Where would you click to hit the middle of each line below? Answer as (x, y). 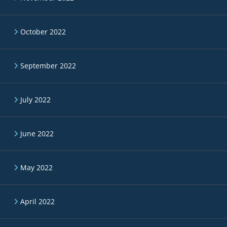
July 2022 (35, 100)
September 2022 (48, 66)
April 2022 (37, 201)
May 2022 (36, 167)
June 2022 (37, 134)
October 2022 (43, 32)
